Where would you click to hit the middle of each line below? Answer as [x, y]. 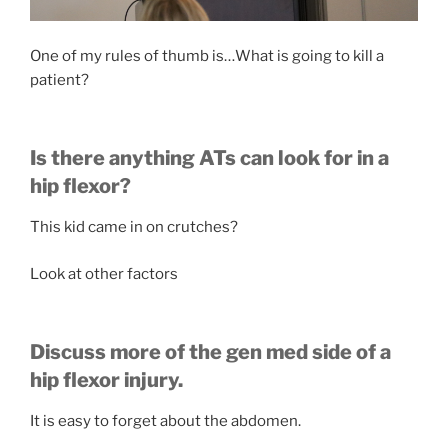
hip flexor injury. [106, 380]
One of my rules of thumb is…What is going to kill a [207, 55]
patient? [59, 79]
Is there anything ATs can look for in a [209, 158]
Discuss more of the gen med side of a [210, 352]
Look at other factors [104, 273]
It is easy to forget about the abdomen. [165, 421]
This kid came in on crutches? [134, 227]
